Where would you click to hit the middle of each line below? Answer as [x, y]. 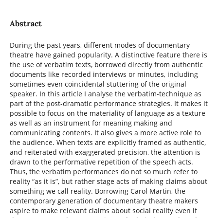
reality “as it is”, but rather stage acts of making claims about [108, 182]
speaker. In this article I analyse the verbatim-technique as [105, 94]
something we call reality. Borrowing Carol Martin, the [97, 191]
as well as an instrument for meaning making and [91, 123]
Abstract [26, 23]
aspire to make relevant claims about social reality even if [103, 211]
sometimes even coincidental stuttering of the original [98, 84]
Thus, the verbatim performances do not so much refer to [103, 172]
